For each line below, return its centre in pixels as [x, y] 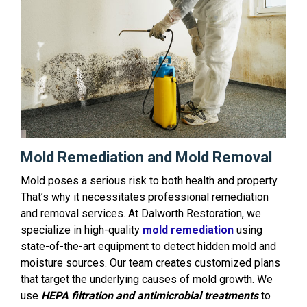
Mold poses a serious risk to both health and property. [150, 180]
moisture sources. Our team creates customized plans [150, 262]
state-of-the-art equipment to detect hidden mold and [148, 246]
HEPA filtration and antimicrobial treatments [150, 295]
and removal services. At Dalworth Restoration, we [141, 213]
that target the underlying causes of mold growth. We [147, 279]
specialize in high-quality [82, 230]
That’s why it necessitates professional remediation [145, 197]
